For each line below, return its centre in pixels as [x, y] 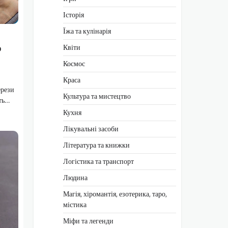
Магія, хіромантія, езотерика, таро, [115, 194]
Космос [74, 63]
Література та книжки [96, 145]
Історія [74, 15]
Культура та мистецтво [97, 96]
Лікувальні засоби [91, 129]
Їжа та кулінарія [87, 31]
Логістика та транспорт [98, 161]
